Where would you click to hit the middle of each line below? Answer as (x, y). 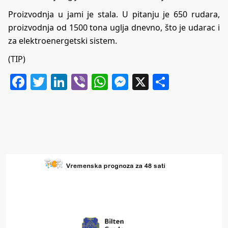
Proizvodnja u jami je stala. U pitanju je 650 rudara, (114, 15)
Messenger (170, 82)
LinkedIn (101, 82)
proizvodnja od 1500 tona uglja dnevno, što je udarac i (114, 28)
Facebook (63, 82)
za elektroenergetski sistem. (63, 41)
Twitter (74, 82)
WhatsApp (147, 82)
